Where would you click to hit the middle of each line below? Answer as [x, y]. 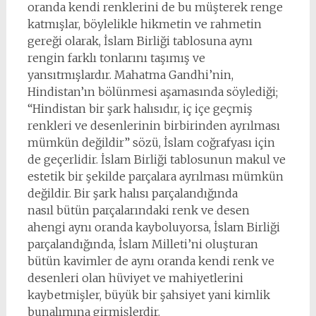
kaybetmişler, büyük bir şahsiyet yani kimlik [148, 295]
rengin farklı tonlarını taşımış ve [116, 58]
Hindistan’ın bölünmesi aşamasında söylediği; [152, 92]
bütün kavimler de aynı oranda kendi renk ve [151, 261]
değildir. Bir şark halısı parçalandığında [132, 193]
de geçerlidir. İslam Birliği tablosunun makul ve [156, 159]
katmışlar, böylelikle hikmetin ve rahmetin [144, 24]
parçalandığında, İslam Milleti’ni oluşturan [142, 244]
